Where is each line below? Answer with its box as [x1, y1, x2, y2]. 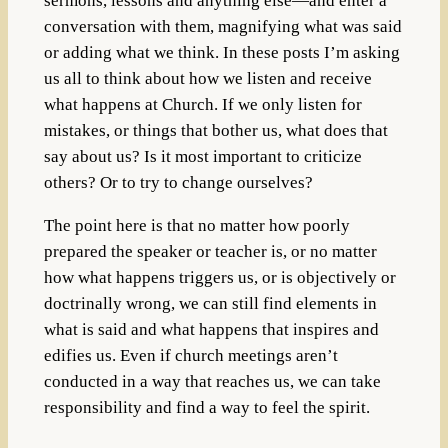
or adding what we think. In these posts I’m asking [43, 42, 400, 62]
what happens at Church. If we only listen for [43, 94, 362, 114]
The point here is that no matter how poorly [43, 215, 350, 235]
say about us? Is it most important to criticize [43, 146, 362, 166]
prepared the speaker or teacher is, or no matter [43, 241, 377, 261]
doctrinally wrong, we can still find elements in [43, 293, 377, 313]
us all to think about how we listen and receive [43, 68, 372, 88]
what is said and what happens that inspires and [43, 319, 379, 339]
